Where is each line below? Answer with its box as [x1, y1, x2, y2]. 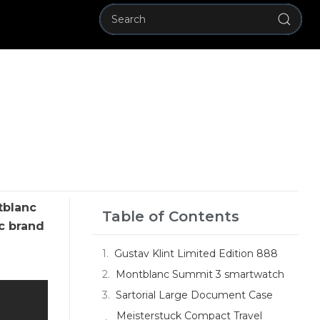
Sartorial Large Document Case [116, 289, 273, 301]
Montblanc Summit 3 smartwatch [116, 268, 284, 281]
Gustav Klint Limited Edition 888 [114, 247, 278, 260]
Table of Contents [102, 208, 239, 225]
